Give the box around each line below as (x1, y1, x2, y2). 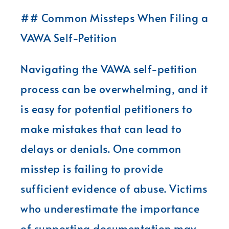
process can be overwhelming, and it (20, 81, 208, 96)
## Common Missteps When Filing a (20, 10, 208, 25)
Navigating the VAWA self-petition (20, 61, 197, 76)
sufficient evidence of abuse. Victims (20, 180, 208, 196)
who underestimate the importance (20, 200, 199, 216)
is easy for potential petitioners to (20, 101, 192, 116)
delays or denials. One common (20, 141, 181, 156)
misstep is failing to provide (20, 161, 164, 176)
